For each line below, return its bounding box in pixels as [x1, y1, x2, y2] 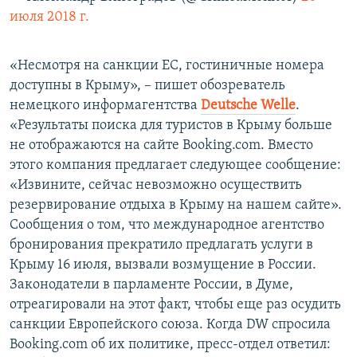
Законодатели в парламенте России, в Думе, [10, 277, 293, 293]
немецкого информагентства [10, 98, 201, 114]
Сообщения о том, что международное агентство [10, 218, 324, 233]
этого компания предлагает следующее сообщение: [10, 158, 341, 174]
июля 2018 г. [10, 10, 89, 25]
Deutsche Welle [201, 98, 296, 114]
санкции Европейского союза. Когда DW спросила [10, 317, 331, 333]
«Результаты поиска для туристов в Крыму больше [10, 118, 332, 134]
